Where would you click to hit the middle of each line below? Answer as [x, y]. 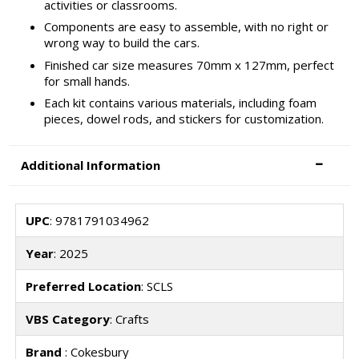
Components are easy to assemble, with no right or [186, 27]
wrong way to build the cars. [121, 43]
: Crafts [129, 319]
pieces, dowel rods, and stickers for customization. [184, 119]
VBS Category [67, 319]
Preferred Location [83, 286]
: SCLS [157, 286]
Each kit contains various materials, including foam [180, 103]
